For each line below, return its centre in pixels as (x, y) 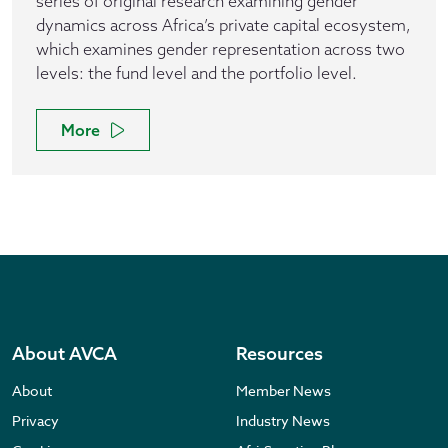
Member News (283, 390)
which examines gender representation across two (220, 49)
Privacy (35, 420)
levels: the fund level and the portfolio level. (196, 73)
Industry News (283, 420)
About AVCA (64, 353)
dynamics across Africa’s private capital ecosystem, (223, 25)
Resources (279, 353)
